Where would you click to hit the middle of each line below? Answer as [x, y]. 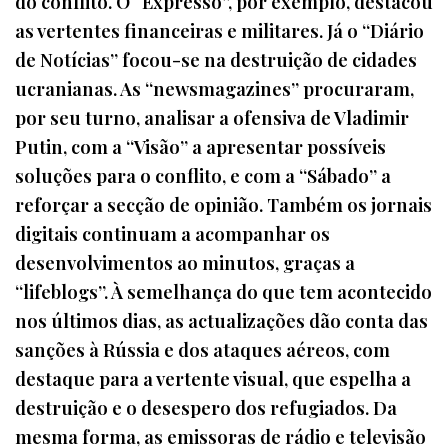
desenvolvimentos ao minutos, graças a [185, 262]
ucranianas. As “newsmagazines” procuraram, [214, 88]
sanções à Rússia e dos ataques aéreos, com [202, 349]
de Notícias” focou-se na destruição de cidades [216, 59]
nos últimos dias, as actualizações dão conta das [221, 320]
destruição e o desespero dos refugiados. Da [206, 407]
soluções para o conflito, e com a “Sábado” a [203, 175]
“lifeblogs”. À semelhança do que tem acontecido [223, 291]
